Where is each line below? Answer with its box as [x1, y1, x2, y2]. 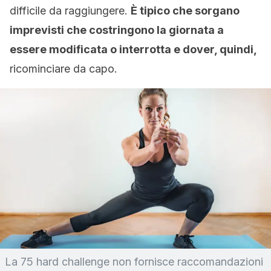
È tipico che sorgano [131, 4, 240, 17]
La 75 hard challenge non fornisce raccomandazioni [5, 255, 263, 268]
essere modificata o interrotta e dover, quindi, [10, 43, 256, 56]
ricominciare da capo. [10, 62, 117, 75]
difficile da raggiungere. [10, 4, 131, 17]
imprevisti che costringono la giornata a [10, 24, 224, 36]
